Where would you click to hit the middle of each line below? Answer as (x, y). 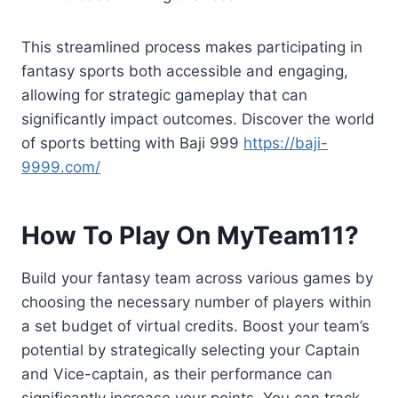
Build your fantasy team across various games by (197, 279)
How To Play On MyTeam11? (190, 236)
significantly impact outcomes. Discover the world (198, 119)
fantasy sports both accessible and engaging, (185, 72)
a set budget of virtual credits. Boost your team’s (195, 326)
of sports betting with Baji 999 (132, 143)
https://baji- (286, 143)
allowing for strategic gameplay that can (164, 96)
